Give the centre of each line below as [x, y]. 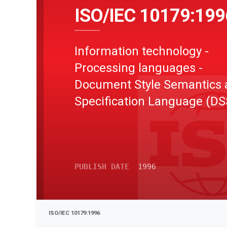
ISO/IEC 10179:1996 [74, 213]
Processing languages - [139, 68]
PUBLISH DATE [102, 167]
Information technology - [142, 51]
